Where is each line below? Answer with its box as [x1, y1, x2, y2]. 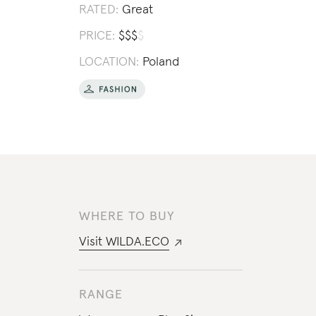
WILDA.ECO [105, 236, 169, 248]
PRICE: [78, 30, 115, 42]
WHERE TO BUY [78, 210, 174, 223]
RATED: [78, 4, 119, 16]
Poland [142, 56, 179, 68]
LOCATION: [78, 56, 139, 68]
